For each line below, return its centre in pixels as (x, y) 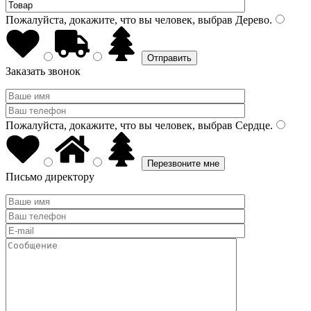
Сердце (251, 125)
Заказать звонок (43, 71)
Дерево (251, 20)
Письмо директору (50, 177)
